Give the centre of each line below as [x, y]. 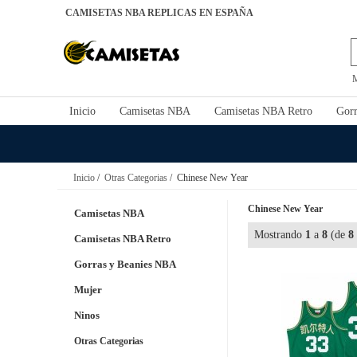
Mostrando [280, 235]
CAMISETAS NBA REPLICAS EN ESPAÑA [159, 13]
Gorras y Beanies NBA [125, 264]
